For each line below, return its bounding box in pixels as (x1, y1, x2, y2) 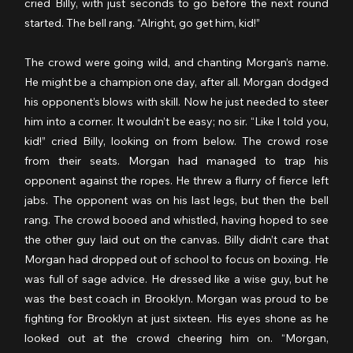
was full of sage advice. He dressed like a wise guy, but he (24, 271, 329, 286)
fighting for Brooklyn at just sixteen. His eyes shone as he (24, 310, 329, 325)
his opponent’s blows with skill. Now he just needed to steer (24, 94, 329, 109)
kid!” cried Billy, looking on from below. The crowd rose (24, 133, 329, 148)
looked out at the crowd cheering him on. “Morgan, (24, 330, 329, 345)
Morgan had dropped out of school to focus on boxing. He (24, 251, 329, 266)
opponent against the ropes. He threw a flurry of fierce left (24, 173, 329, 188)
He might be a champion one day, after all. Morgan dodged (24, 74, 329, 89)
